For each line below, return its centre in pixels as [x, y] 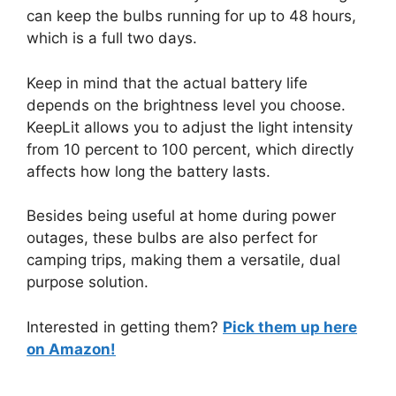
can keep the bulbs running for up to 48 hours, [191, 16]
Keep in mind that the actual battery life [167, 83]
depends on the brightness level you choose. [186, 105]
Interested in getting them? [125, 327]
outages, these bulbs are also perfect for [172, 238]
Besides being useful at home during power [181, 216]
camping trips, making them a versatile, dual [183, 260]
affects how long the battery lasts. [148, 171]
